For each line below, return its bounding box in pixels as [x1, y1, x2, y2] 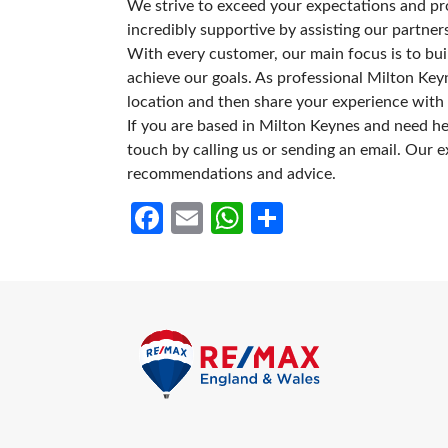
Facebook [163, 201, 297, 234]
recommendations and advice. [127, 165, 336, 182]
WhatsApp [243, 201, 393, 234]
